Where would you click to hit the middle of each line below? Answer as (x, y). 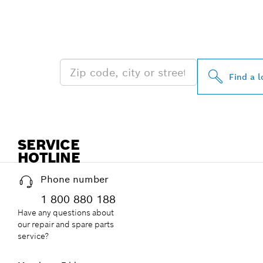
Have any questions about (66, 213)
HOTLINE (49, 158)
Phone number (75, 180)
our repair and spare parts (66, 225)
